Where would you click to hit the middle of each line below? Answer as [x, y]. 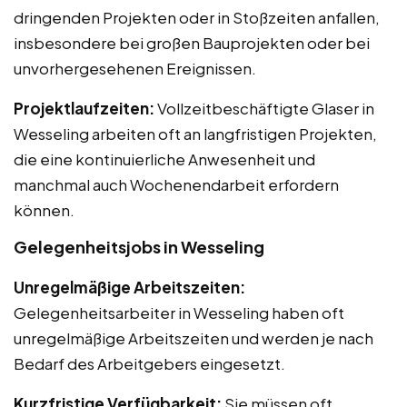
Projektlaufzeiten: [84, 108]
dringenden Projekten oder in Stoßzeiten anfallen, [197, 17]
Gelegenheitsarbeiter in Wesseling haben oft [179, 312]
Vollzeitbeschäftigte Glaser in [264, 108]
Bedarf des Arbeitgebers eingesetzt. [149, 363]
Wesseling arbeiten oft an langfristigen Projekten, [195, 133]
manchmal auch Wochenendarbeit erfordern [176, 184]
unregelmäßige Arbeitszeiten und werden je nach [194, 338]
